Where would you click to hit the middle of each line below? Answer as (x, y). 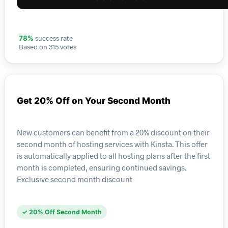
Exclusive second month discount (75, 179)
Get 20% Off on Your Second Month (94, 101)
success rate (53, 38)
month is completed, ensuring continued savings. (102, 167)
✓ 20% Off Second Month (62, 212)
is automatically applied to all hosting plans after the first (113, 155)
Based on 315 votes (48, 47)
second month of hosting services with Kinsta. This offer (112, 144)
